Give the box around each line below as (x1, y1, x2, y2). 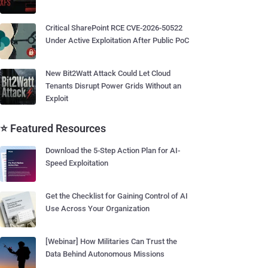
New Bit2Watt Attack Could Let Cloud (45, 69, 170, 78)
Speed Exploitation (45, 159, 108, 167)
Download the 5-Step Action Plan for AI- (45, 146, 180, 155)
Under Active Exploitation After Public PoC (45, 36, 189, 45)
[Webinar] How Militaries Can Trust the (45, 237, 177, 246)
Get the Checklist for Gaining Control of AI (45, 191, 188, 200)
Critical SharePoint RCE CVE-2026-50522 (45, 23, 182, 32)
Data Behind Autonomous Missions (45, 249, 165, 258)
